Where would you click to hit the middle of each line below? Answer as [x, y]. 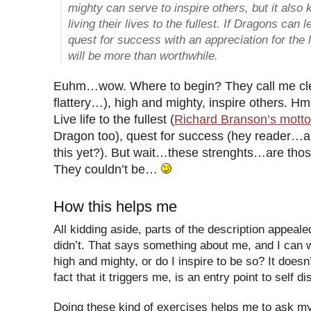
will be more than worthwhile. [143, 55]
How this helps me [115, 206]
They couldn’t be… [107, 169]
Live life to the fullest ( [114, 119]
